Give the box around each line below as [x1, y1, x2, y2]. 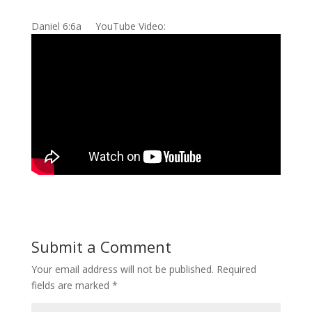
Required [216, 263, 256, 276]
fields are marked [31, 279, 112, 292]
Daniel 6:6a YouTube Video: [31, 19, 171, 33]
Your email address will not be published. [31, 263, 214, 276]
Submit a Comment [31, 236, 171, 258]
